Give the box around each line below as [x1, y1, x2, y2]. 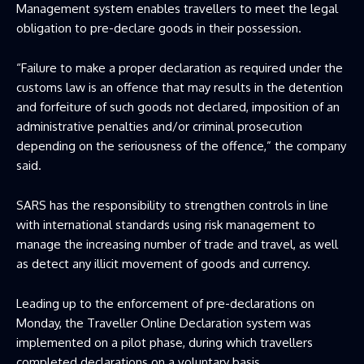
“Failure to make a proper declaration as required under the [16, 59, 343, 76]
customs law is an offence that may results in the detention [16, 79, 343, 95]
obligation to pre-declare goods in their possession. [16, 19, 301, 36]
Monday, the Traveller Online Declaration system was [16, 314, 311, 331]
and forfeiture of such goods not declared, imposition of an [16, 98, 340, 115]
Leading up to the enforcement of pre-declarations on [16, 295, 314, 311]
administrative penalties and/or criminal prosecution [16, 118, 302, 134]
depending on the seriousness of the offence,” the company [16, 137, 346, 154]
